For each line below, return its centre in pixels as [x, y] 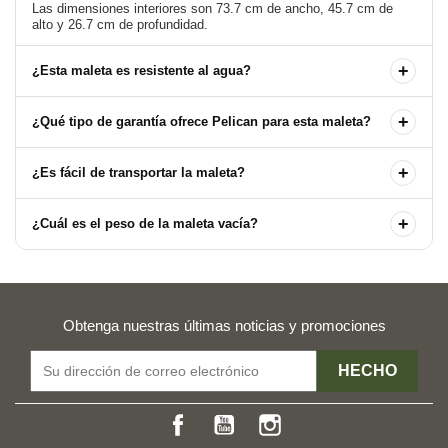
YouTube [264, 417]
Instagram [314, 417]
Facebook [221, 417]
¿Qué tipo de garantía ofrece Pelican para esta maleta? [201, 121]
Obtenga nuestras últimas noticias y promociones [224, 325]
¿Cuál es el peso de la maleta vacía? [145, 223]
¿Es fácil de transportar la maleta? [138, 172]
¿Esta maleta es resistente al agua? [141, 70]
